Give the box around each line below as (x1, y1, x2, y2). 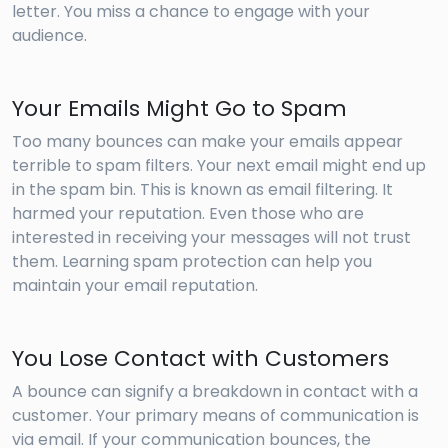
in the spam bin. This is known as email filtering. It (12, 177, 393, 201)
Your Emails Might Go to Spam (12, 92, 347, 124)
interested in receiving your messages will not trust (12, 225, 411, 249)
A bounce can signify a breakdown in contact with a (12, 379, 418, 403)
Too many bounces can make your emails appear (12, 129, 403, 153)
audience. (12, 23, 87, 47)
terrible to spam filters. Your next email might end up (12, 153, 426, 177)
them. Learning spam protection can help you (12, 249, 372, 273)
